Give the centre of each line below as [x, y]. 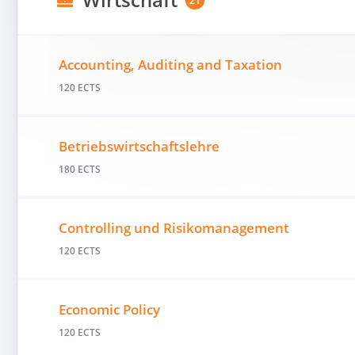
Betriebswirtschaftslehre [139, 147]
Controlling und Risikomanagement [174, 228]
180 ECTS [79, 170]
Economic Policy [109, 310]
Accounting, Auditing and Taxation [170, 65]
